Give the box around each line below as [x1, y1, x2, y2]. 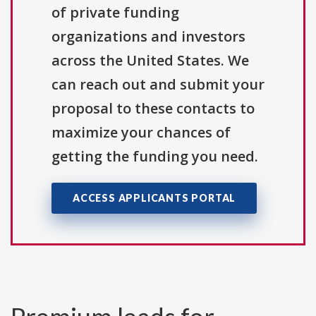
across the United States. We [51, 51, 249, 71]
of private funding [51, 3, 179, 23]
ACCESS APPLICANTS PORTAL [73, 192, 236, 205]
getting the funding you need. [51, 147, 258, 166]
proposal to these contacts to [51, 99, 255, 119]
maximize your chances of [51, 123, 231, 142]
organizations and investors [51, 27, 245, 47]
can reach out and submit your [51, 75, 265, 95]
